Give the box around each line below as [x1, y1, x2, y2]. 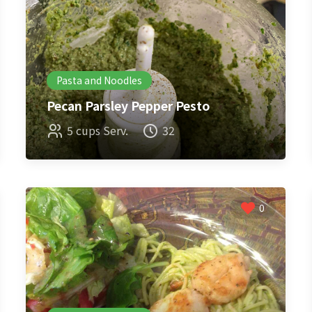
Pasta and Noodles [56, 73, 143, 87]
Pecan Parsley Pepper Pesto [47, 97, 210, 114]
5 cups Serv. [67, 122, 129, 139]
